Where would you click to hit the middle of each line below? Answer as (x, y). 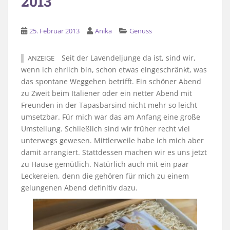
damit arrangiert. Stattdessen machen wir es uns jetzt (114, 152)
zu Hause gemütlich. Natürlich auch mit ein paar (105, 164)
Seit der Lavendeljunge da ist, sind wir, (128, 57)
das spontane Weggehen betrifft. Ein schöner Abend (111, 81)
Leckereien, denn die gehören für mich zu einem (105, 176)
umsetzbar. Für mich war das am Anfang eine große (111, 117)
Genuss (141, 31)
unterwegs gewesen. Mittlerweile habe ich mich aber (112, 140)
